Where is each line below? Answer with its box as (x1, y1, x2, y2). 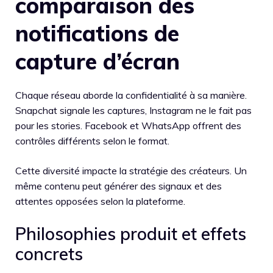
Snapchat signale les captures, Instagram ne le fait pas (15, 104, 252, 116)
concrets (15, 243, 83, 264)
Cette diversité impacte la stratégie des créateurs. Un (15, 164, 247, 177)
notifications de (15, 19, 179, 47)
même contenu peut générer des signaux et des (15, 179, 222, 192)
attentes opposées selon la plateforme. (15, 194, 185, 207)
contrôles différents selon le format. (15, 134, 169, 147)
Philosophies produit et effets (15, 222, 246, 244)
